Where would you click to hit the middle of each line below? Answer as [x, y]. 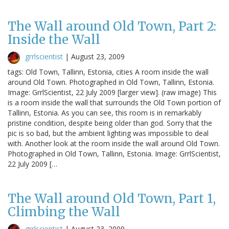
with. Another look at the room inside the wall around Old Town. [114, 143]
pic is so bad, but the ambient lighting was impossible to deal [108, 133]
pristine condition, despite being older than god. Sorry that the [110, 123]
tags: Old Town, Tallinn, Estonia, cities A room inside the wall [108, 72]
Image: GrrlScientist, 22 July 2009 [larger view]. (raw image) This [112, 92]
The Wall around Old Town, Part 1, [112, 198]
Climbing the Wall [64, 212]
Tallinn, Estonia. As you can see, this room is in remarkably [105, 112]
